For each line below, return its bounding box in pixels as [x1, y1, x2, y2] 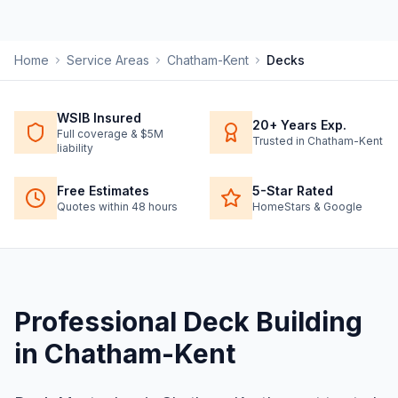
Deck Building [183, 306, 362, 338]
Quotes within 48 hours [57, 200, 178, 214]
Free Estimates [57, 183, 149, 199]
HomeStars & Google [252, 200, 362, 214]
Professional [14, 306, 183, 338]
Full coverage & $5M [57, 127, 163, 141]
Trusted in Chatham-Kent [252, 134, 383, 148]
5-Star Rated [252, 183, 333, 199]
